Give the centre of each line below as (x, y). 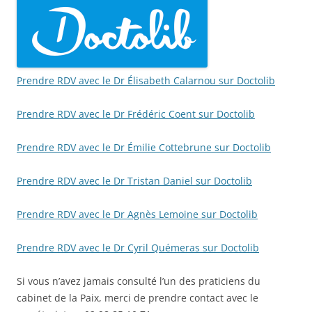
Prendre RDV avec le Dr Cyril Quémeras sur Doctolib (138, 247)
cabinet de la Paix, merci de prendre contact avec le (138, 297)
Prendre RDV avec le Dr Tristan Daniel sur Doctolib (134, 180)
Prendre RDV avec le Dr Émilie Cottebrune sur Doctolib (144, 147)
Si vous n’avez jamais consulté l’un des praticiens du (139, 281)
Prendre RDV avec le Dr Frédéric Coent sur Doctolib (136, 114)
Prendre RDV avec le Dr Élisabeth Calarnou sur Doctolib (146, 80)
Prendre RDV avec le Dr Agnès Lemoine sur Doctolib (137, 214)
